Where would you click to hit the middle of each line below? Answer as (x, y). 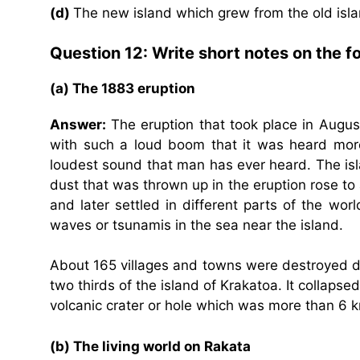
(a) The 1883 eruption (123, 89)
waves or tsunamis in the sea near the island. (196, 225)
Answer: (78, 125)
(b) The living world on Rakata (150, 346)
